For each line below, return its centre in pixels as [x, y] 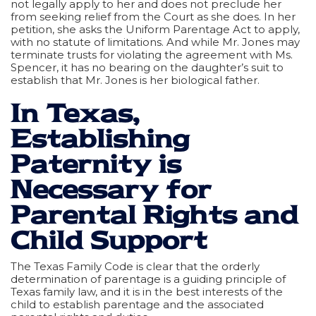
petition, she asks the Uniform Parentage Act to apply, [155, 29]
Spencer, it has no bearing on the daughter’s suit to [147, 67]
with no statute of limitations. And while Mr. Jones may [155, 42]
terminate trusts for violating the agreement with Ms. [152, 54]
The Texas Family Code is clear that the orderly [135, 266]
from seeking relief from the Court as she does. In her [153, 16]
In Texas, [75, 113]
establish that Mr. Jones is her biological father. [135, 80]
